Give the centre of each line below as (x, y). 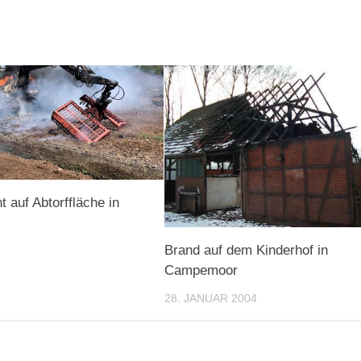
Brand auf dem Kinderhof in (247, 251)
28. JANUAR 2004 (211, 299)
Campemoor (201, 271)
